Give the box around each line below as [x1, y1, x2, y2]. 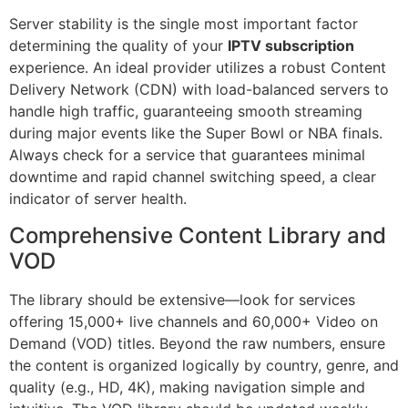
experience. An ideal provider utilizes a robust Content [9, 58, 386, 77]
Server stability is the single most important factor [9, 15, 358, 34]
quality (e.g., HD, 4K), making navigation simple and [9, 377, 365, 396]
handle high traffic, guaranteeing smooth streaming [9, 102, 362, 121]
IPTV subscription [228, 36, 354, 56]
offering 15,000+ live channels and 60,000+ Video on [9, 311, 378, 331]
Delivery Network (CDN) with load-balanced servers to [9, 80, 389, 99]
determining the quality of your [9, 36, 228, 56]
